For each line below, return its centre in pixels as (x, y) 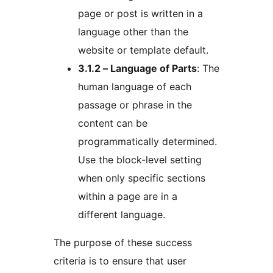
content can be (113, 123)
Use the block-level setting (140, 160)
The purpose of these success (123, 243)
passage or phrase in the (135, 105)
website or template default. (143, 50)
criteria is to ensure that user (120, 261)
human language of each (135, 87)
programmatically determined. (147, 142)
